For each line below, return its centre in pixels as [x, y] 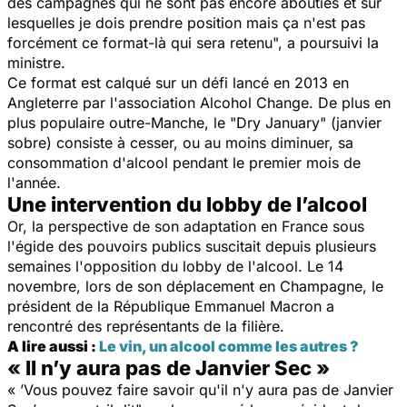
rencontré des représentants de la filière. [146, 326]
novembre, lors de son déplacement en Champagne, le [195, 286]
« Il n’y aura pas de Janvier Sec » [169, 367]
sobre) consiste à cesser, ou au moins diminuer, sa [180, 142]
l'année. [34, 182]
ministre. [36, 62]
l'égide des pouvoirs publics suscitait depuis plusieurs [192, 246]
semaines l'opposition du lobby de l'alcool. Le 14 [175, 266]
